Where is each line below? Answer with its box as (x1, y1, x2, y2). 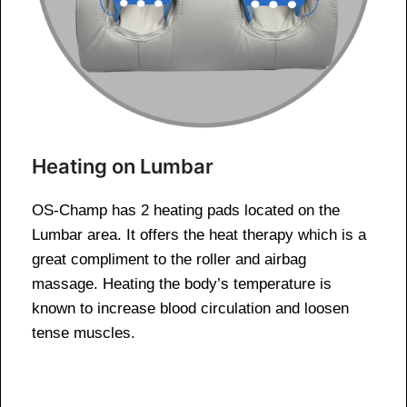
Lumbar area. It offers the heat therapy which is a (32, 226, 366, 244)
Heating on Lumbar (32, 154, 213, 179)
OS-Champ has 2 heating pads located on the (32, 202, 340, 220)
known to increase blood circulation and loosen (32, 300, 349, 318)
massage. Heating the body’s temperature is (32, 275, 332, 293)
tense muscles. (32, 324, 135, 342)
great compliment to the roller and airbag (32, 251, 306, 269)
